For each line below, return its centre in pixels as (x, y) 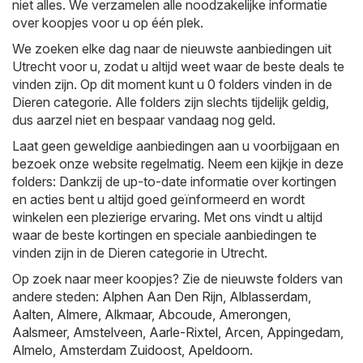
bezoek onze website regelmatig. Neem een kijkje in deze (178, 164)
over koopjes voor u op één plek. (108, 23)
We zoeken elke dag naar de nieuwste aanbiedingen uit (172, 49)
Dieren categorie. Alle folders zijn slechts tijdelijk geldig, (171, 102)
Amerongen (253, 314)
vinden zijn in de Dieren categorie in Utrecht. (140, 253)
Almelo (32, 350)
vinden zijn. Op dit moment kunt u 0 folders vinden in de (172, 84)
